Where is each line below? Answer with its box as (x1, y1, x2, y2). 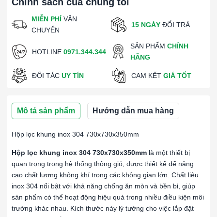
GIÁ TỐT (163, 71, 191, 79)
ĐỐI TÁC (32, 71, 62, 79)
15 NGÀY (131, 20, 160, 29)
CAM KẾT (131, 71, 163, 79)
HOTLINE (32, 47, 63, 56)
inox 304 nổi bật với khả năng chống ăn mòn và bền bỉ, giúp (12, 182, 195, 190)
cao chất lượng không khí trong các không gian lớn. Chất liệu (12, 171, 199, 179)
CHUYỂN (31, 26, 60, 34)
